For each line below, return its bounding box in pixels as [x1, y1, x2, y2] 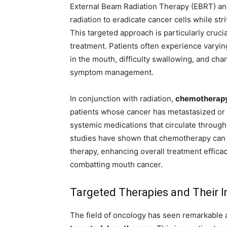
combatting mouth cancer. [70, 160, 163, 170]
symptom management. [70, 67, 154, 78]
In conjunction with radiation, [70, 94, 175, 104]
